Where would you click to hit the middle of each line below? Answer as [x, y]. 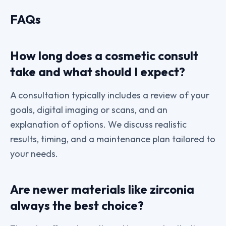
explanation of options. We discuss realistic [98, 124]
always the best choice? [77, 205]
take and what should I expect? [98, 72]
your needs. [34, 154]
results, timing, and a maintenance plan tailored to [113, 139]
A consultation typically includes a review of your [110, 95]
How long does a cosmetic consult [104, 55]
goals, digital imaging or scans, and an [89, 110]
